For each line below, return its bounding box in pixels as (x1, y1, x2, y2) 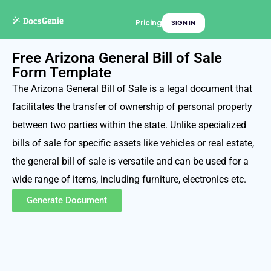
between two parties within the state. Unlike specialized (12, 119, 246, 131)
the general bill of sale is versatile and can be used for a (12, 155, 249, 167)
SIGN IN (171, 18, 196, 27)
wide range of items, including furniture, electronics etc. (12, 174, 246, 185)
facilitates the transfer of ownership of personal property (12, 101, 252, 113)
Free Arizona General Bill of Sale (12, 50, 222, 67)
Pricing (135, 18, 162, 28)
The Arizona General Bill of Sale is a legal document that (12, 83, 252, 94)
